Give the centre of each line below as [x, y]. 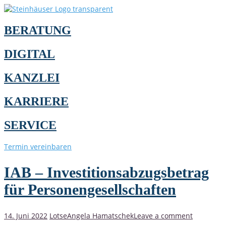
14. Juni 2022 [26, 216]
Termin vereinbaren [38, 147]
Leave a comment [163, 216]
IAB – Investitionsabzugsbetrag [106, 173]
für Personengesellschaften [90, 190]
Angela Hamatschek [100, 216]
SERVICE [30, 125]
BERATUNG [38, 30]
